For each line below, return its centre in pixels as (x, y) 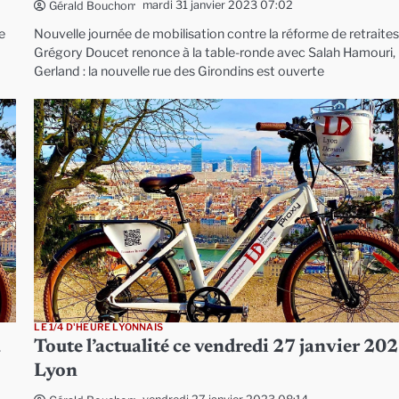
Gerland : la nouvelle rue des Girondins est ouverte (179, 71)
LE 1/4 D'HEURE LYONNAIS (98, 327)
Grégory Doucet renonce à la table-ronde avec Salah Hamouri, (215, 52)
